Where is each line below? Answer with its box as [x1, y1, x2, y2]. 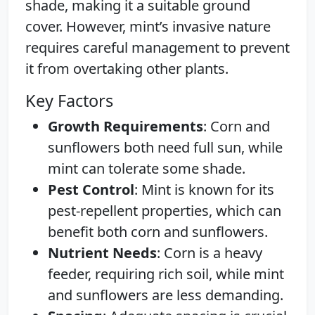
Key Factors [25, 89, 113, 112]
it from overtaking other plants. [25, 58, 229, 78]
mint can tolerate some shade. [48, 158, 245, 178]
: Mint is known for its [134, 179, 274, 199]
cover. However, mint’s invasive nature [25, 16, 271, 36]
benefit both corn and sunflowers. [48, 221, 268, 241]
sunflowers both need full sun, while [48, 137, 283, 157]
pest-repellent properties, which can [48, 200, 281, 220]
